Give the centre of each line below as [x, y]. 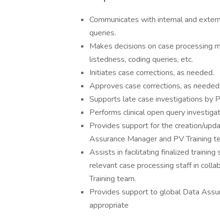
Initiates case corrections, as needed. [152, 73]
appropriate [109, 205]
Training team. [113, 179]
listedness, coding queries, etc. [141, 59]
